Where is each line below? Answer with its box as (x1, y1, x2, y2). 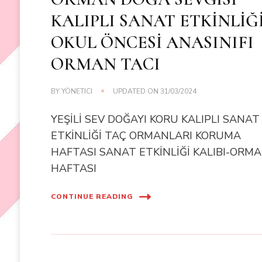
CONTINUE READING (51, 192, 134, 202)
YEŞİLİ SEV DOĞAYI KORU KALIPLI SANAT (51, 112, 260, 126)
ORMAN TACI (51, 53, 161, 75)
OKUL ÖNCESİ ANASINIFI (51, 31, 254, 53)
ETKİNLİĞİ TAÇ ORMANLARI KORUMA (51, 128, 242, 143)
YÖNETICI (61, 86, 93, 96)
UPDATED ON (113, 86, 161, 96)
